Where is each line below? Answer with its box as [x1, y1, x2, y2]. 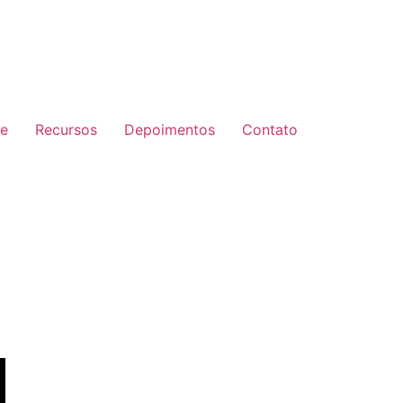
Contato [242, 121, 298, 139]
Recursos [35, 121, 97, 139]
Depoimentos [124, 121, 215, 139]
